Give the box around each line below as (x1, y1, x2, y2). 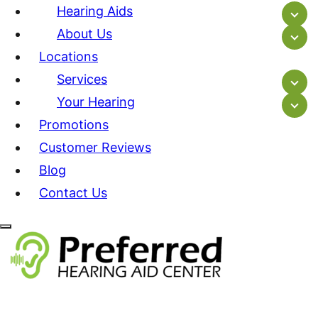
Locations (39, 48, 98, 64)
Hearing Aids (57, 3, 133, 18)
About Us (57, 26, 112, 41)
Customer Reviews (39, 139, 151, 155)
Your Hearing (57, 94, 135, 109)
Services (57, 71, 107, 87)
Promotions (39, 116, 109, 132)
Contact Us (39, 185, 107, 200)
